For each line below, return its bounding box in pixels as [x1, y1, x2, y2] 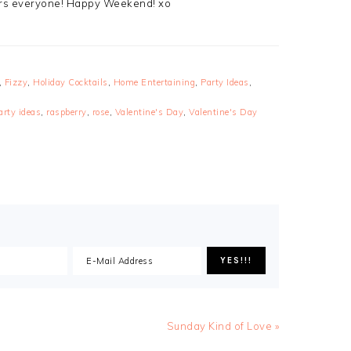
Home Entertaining [113, 76, 195, 88]
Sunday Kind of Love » [166, 319, 279, 332]
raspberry [46, 106, 87, 118]
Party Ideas [201, 76, 249, 88]
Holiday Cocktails [33, 76, 108, 88]
